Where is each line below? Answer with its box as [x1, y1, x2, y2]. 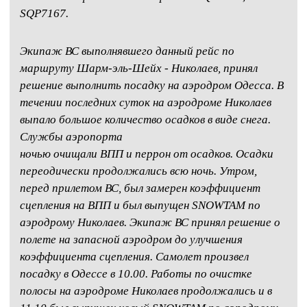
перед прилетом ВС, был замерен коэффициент [20, 182, 260, 195]
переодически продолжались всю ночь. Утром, [20, 164, 257, 178]
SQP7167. [20, 6, 69, 20]
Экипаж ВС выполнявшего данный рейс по [20, 45, 234, 58]
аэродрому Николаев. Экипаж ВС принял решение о [20, 216, 280, 230]
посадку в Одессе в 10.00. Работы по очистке [20, 267, 252, 281]
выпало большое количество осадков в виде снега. [20, 113, 271, 127]
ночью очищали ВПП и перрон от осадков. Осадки [20, 147, 273, 161]
